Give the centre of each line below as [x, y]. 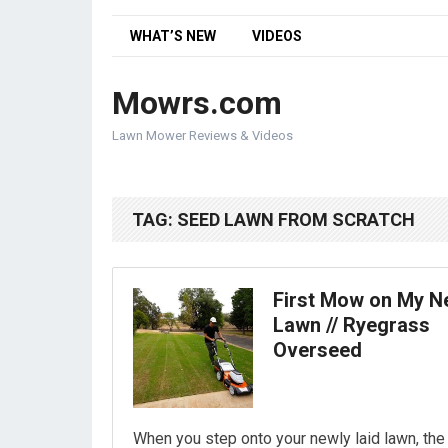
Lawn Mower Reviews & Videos [202, 135]
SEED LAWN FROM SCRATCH [296, 219]
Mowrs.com [197, 103]
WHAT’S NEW [173, 36]
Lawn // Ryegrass [351, 325]
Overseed [317, 350]
